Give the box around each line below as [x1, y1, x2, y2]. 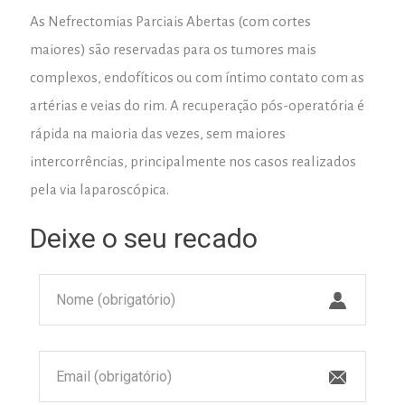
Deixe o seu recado [30, 222, 258, 255]
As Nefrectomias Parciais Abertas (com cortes [30, 14, 311, 30]
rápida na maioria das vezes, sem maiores [30, 126, 286, 142]
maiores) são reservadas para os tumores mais [30, 42, 316, 58]
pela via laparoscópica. [30, 182, 169, 198]
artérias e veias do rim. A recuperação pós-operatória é [30, 98, 364, 114]
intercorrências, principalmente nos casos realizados [30, 154, 356, 170]
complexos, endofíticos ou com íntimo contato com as [30, 70, 364, 86]
